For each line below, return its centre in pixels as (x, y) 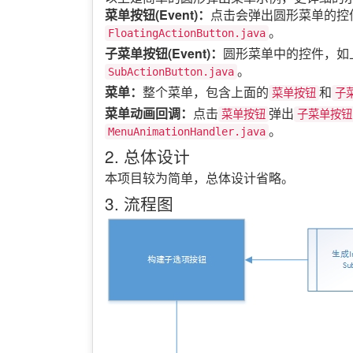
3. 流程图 (139, 203)
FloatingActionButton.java (187, 33)
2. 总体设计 (147, 156)
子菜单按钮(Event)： (164, 53)
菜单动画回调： (149, 113)
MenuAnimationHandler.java (187, 131)
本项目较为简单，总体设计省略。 (199, 177)
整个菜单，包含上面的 (206, 91)
